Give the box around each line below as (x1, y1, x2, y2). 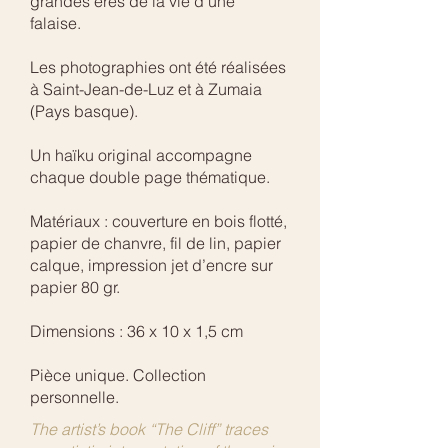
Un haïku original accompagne (30, 145, 252, 166)
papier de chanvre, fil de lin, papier (30, 233, 281, 254)
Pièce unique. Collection (30, 365, 206, 386)
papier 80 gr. (30, 277, 124, 298)
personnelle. (30, 387, 119, 408)
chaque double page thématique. (30, 167, 270, 188)
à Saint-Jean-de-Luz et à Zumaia (30, 79, 262, 100)
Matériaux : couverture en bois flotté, (30, 211, 287, 232)
